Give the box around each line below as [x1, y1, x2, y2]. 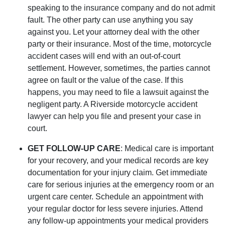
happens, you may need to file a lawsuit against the [28, 88, 209, 97]
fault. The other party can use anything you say [28, 16, 193, 25]
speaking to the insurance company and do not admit [28, 4, 215, 13]
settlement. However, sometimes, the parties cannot [28, 64, 210, 73]
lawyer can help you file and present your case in [28, 112, 201, 121]
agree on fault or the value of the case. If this [28, 76, 183, 85]
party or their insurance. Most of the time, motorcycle [28, 40, 211, 49]
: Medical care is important [121, 144, 213, 153]
